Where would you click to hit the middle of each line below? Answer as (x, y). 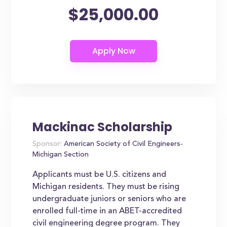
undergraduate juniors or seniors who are (109, 199)
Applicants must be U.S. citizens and (100, 175)
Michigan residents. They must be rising (106, 187)
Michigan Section (61, 155)
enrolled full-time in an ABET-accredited (107, 211)
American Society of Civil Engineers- (123, 144)
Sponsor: (47, 144)
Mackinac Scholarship (103, 127)
